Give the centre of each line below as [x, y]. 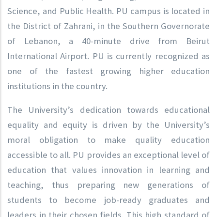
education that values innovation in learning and [108, 170]
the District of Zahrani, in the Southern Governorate [108, 26]
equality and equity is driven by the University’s [108, 124]
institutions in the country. [57, 86]
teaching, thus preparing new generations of [108, 185]
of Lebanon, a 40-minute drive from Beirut [108, 41]
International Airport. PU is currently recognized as [108, 56]
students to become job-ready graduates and [108, 200]
